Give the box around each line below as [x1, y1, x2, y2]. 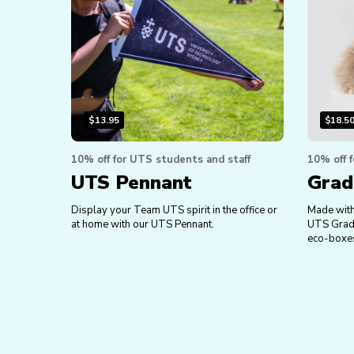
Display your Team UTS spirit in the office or [71, 203, 277, 217]
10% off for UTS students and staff [71, 153, 250, 167]
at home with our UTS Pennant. [71, 217, 214, 232]
